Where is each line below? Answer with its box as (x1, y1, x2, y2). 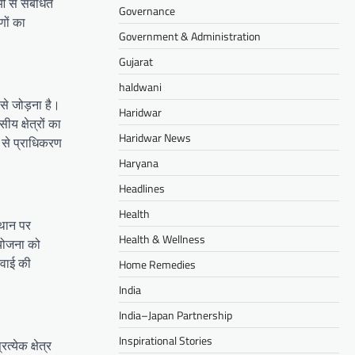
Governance (119, 2, 175, 19)
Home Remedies (119, 255, 196, 273)
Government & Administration (119, 27, 261, 44)
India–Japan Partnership (119, 306, 232, 323)
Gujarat (119, 52, 153, 70)
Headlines (119, 179, 165, 197)
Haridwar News (119, 128, 191, 146)
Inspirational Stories (119, 331, 212, 349)
